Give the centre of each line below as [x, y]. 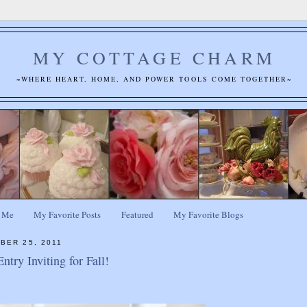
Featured [137, 215]
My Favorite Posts [67, 215]
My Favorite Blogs [208, 215]
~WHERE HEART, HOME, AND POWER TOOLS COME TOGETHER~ [154, 78]
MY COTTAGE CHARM [154, 58]
